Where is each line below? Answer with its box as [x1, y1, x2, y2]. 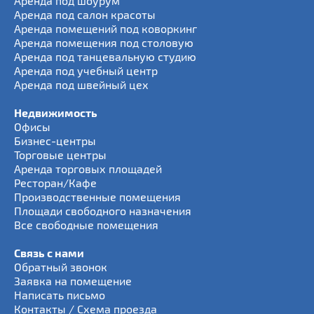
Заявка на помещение [14, 274, 132, 287]
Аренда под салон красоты [14, 8, 156, 21]
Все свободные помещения [14, 218, 158, 231]
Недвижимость [14, 106, 97, 119]
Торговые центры [14, 148, 107, 161]
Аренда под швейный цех [14, 78, 149, 91]
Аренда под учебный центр [14, 64, 158, 77]
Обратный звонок [14, 260, 107, 273]
